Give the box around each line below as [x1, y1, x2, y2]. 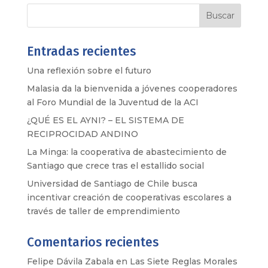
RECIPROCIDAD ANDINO [26, 129, 138, 139]
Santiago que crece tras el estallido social [26, 160, 204, 171]
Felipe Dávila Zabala [26, 256, 114, 267]
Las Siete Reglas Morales [129, 256, 237, 267]
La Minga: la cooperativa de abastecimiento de [26, 147, 227, 157]
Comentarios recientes [26, 234, 159, 250]
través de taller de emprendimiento [26, 206, 180, 217]
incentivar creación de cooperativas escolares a [26, 192, 232, 203]
